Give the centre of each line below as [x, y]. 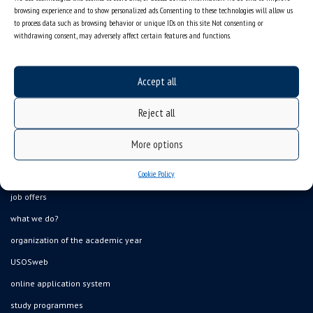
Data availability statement [63, 154]
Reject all [156, 112]
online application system [60, 284]
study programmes [47, 305]
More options [156, 144]
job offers [29, 197]
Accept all [156, 81]
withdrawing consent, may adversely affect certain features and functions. [122, 35]
